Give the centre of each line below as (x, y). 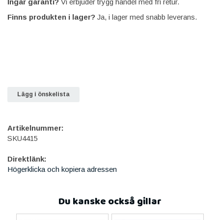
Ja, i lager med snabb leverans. (146, 17)
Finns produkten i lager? (51, 17)
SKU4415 (23, 138)
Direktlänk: (27, 159)
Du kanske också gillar (110, 201)
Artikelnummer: (36, 128)
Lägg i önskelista (43, 94)
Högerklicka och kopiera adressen (62, 169)
